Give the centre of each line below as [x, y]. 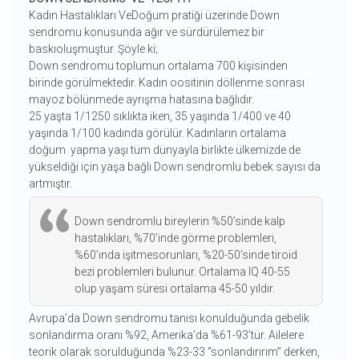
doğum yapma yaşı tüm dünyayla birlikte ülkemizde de [164, 150]
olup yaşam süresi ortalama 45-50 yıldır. [174, 289]
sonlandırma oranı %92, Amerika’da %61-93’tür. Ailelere [166, 335]
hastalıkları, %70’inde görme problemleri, [175, 238]
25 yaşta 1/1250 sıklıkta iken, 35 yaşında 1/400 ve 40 [159, 117]
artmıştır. [51, 184]
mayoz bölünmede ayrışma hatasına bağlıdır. [142, 100]
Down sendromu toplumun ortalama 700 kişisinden [158, 66]
